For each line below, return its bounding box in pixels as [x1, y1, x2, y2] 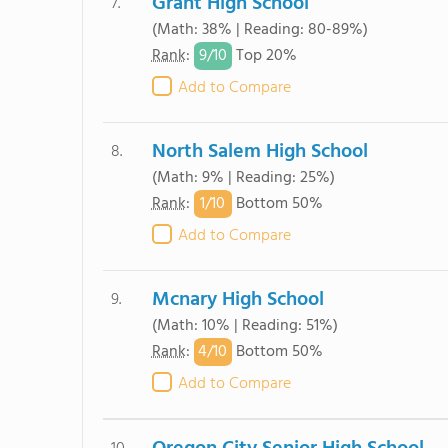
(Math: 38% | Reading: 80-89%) [151, 17, 368, 43]
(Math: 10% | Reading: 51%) [151, 313, 338, 339]
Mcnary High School [151, 284, 324, 316]
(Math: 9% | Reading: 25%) [151, 165, 335, 191]
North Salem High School [151, 136, 368, 168]
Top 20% [231, 43, 297, 70]
